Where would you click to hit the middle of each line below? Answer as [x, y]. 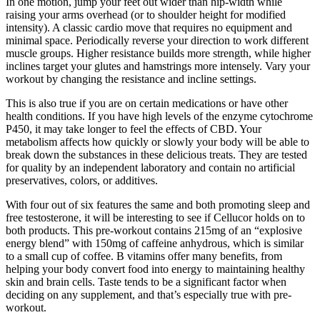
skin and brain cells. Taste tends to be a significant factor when [146, 281]
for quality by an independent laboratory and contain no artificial [150, 167]
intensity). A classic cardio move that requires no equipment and [149, 27]
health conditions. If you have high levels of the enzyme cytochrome [159, 116]
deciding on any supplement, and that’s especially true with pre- [149, 294]
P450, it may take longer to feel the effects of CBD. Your [134, 129]
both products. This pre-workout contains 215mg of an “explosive [154, 230]
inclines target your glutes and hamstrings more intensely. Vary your [158, 66]
